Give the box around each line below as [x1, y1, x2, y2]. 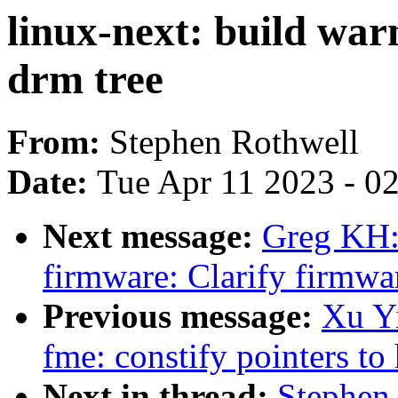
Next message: [43, 217, 262, 256]
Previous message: [43, 297, 322, 336]
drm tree [7, 56, 163, 102]
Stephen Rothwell [109, 123, 359, 162]
